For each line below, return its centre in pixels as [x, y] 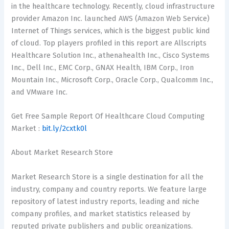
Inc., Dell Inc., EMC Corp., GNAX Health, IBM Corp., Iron [103, 67]
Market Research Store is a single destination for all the [108, 177]
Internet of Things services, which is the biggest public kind [111, 30]
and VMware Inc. [40, 92]
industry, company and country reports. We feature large [109, 189]
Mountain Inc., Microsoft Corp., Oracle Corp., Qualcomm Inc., [112, 79]
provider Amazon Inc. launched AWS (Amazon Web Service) [111, 18]
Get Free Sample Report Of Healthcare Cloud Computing [108, 116]
